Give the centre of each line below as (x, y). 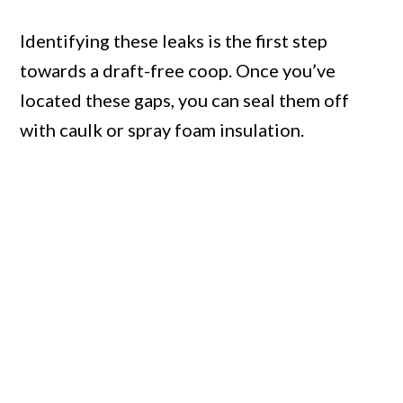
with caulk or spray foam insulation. (162, 130)
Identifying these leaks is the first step (174, 41)
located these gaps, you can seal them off (185, 100)
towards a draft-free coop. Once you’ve (178, 71)
